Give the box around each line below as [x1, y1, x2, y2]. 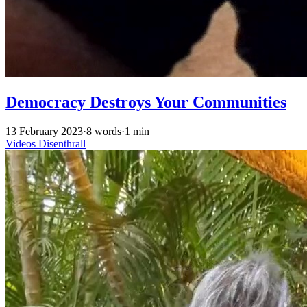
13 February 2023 [5, 125, 83, 138]
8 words [86, 125, 121, 138]
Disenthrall [38, 138, 86, 150]
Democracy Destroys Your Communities [5, 93, 286, 112]
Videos [5, 138, 38, 150]
